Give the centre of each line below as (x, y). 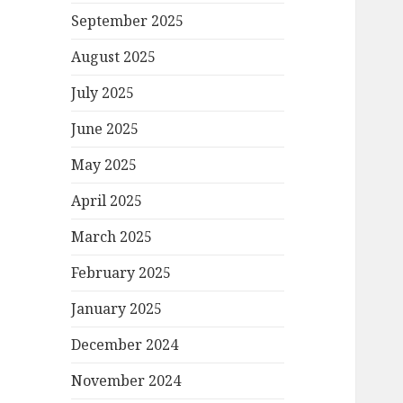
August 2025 (114, 57)
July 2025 (103, 93)
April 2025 (107, 201)
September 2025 (128, 21)
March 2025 (112, 237)
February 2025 (121, 273)
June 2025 (105, 129)
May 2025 (104, 165)
